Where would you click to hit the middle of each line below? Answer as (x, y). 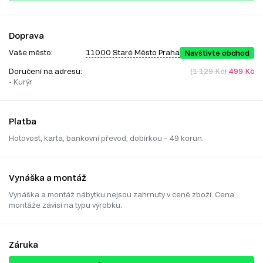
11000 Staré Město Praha (133, 53)
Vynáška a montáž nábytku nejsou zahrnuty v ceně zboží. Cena (122, 194)
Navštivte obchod (217, 53)
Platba (23, 121)
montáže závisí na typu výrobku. (65, 205)
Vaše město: (31, 52)
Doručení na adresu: (46, 71)
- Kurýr (21, 81)
